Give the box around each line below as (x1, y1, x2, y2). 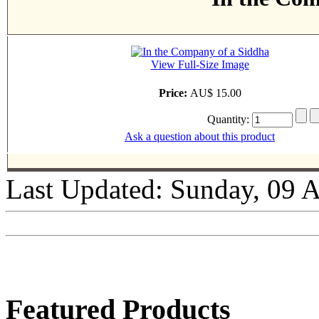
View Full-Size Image (150, 58, 249, 70)
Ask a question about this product (125, 130, 275, 142)
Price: (158, 86, 190, 99)
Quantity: (207, 113, 252, 125)
